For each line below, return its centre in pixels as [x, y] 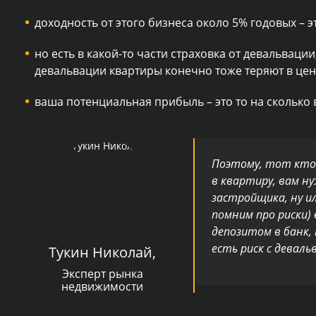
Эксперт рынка [102, 273]
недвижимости [102, 286]
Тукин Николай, [102, 252]
